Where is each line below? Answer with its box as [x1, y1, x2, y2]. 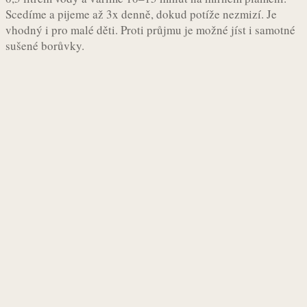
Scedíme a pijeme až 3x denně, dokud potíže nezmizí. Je [5, 5, 277, 22]
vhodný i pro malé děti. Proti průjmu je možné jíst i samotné [5, 21, 295, 38]
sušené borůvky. [5, 37, 91, 53]
